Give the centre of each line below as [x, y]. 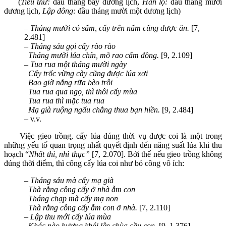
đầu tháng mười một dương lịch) [129, 11]
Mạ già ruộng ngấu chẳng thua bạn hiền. [93, 109]
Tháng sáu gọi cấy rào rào [73, 46]
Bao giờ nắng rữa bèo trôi [68, 82]
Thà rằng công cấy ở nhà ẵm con [80, 189]
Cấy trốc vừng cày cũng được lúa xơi [86, 73]
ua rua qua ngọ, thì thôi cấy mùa [85, 91]
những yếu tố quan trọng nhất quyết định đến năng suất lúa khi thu [113, 145]
